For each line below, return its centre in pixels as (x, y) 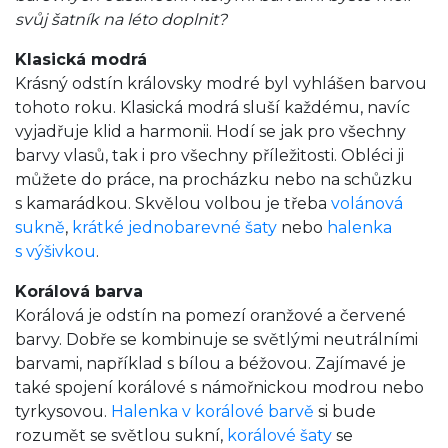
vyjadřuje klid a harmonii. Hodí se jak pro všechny (210, 131)
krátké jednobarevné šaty (174, 227)
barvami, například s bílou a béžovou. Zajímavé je (210, 363)
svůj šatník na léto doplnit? (121, 19)
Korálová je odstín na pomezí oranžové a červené (210, 315)
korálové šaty (279, 435)
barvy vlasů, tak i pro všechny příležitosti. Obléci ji (209, 155)
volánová (367, 203)
